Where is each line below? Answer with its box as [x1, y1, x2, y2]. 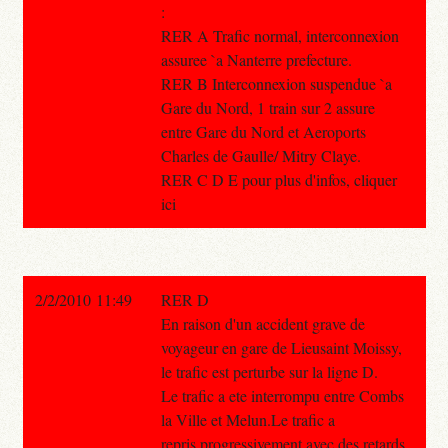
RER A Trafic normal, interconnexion [160, 24, 399, 46]
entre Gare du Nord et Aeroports [160, 120, 366, 142]
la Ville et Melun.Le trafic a [160, 408, 335, 430]
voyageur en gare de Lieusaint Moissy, [160, 336, 402, 358]
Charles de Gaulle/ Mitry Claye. [160, 144, 361, 166]
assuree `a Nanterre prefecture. [160, 48, 352, 70]
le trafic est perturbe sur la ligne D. [160, 360, 378, 382]
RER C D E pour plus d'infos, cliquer [160, 168, 397, 190]
